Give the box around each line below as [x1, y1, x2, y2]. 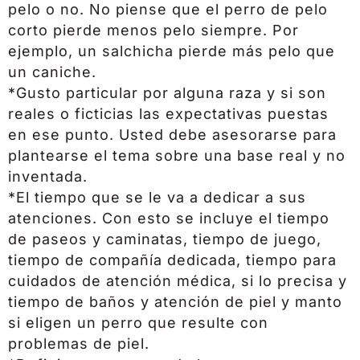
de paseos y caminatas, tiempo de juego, [8, 230, 321, 247]
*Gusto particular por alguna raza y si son [8, 84, 326, 101]
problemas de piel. [8, 334, 149, 352]
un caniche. [8, 63, 96, 80]
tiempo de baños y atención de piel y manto [8, 292, 342, 310]
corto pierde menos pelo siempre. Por [8, 21, 299, 39]
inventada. [8, 167, 88, 185]
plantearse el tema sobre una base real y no [8, 146, 346, 164]
